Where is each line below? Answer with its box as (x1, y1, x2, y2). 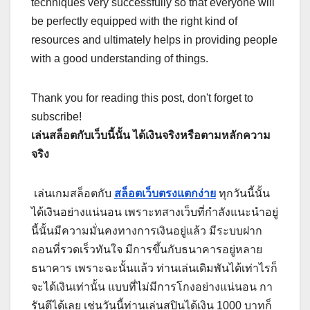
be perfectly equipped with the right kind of (31, 15, 237, 28)
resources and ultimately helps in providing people (31, 34, 277, 46)
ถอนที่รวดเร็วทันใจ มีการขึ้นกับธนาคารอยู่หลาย (31, 244, 262, 256)
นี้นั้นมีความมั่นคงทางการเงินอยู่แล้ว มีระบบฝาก (31, 225, 262, 237)
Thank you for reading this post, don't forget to (31, 92, 253, 104)
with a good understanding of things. (31, 53, 208, 65)
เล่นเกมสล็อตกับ (34, 188, 114, 200)
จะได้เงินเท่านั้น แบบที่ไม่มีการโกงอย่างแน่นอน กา (31, 281, 273, 293)
